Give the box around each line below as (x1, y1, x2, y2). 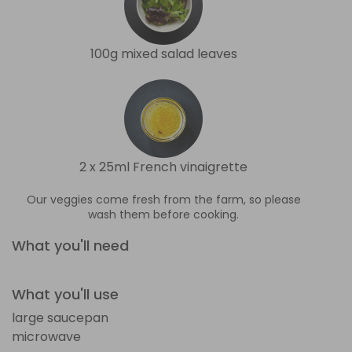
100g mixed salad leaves (90, 44, 237, 63)
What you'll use (12, 284, 119, 304)
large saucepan (12, 308, 108, 327)
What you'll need (12, 235, 129, 255)
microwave (12, 327, 81, 346)
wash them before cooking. (88, 206, 239, 222)
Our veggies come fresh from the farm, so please (26, 191, 301, 207)
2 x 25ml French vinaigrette (79, 157, 247, 176)
